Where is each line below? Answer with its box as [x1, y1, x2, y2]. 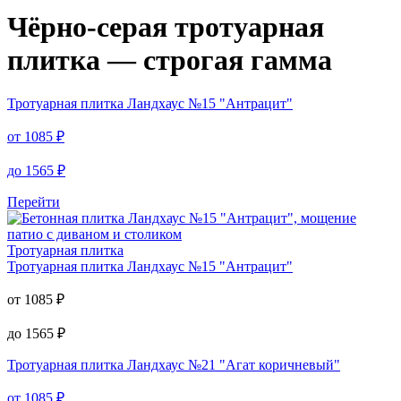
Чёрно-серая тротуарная [7, 10, 324, 43]
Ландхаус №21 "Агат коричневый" [124, 357, 340, 373]
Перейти [7, 194, 60, 210]
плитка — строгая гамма [7, 43, 332, 76]
